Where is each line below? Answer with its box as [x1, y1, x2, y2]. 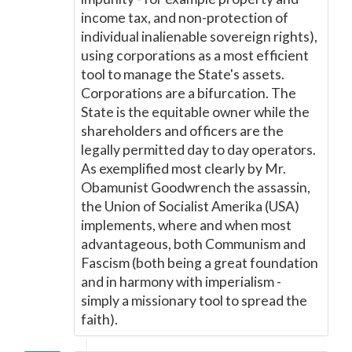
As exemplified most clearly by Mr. [81, 160, 286, 177]
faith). [81, 311, 118, 328]
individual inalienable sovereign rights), [81, 28, 317, 45]
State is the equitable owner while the [81, 104, 310, 120]
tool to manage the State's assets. [81, 66, 284, 82]
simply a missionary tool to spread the [81, 292, 307, 309]
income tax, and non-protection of [81, 9, 288, 26]
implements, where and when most [81, 217, 291, 233]
